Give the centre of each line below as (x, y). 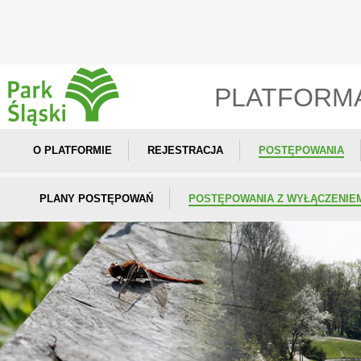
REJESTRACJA (185, 150)
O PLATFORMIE (73, 150)
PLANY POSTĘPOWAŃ (96, 199)
